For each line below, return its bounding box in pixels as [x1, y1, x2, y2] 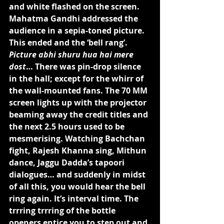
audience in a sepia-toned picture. [9, 25, 146, 36]
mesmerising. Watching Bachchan [9, 133, 147, 144]
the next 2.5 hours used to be [9, 121, 126, 132]
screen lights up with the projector [9, 97, 148, 108]
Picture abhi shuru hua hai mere [9, 49, 135, 60]
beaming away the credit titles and [9, 109, 150, 120]
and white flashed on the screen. [9, 1, 141, 12]
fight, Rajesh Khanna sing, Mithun [9, 145, 148, 156]
